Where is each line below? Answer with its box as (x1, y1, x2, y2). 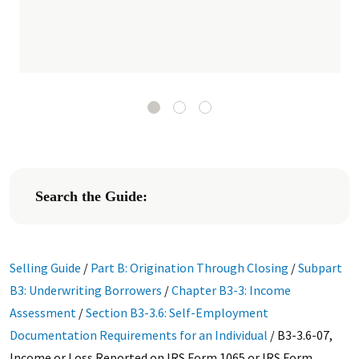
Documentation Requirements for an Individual (9, 327, 268, 343)
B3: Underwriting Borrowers (9, 282, 162, 298)
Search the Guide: (34, 188, 147, 204)
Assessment (9, 305, 76, 321)
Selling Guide (9, 260, 81, 276)
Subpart (297, 260, 342, 276)
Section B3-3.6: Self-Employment (85, 305, 268, 321)
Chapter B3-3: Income (171, 282, 291, 298)
